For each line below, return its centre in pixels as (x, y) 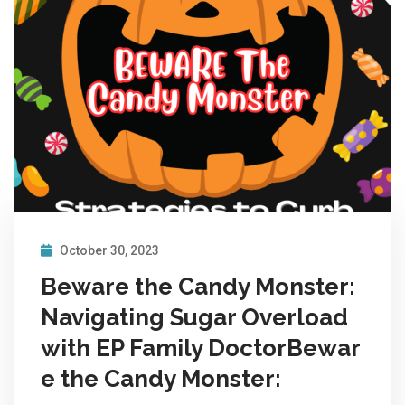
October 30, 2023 (108, 250)
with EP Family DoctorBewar (201, 348)
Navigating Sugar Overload (194, 317)
